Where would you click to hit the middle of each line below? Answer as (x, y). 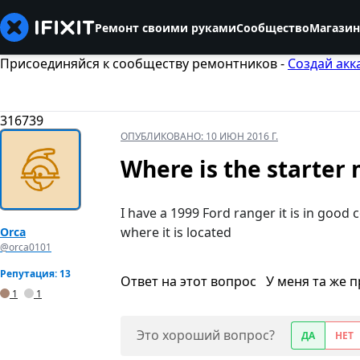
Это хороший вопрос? (206, 335)
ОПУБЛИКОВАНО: (163, 137)
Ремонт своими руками (166, 27)
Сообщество (273, 27)
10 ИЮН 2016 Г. (242, 137)
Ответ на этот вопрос (190, 282)
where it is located (176, 233)
